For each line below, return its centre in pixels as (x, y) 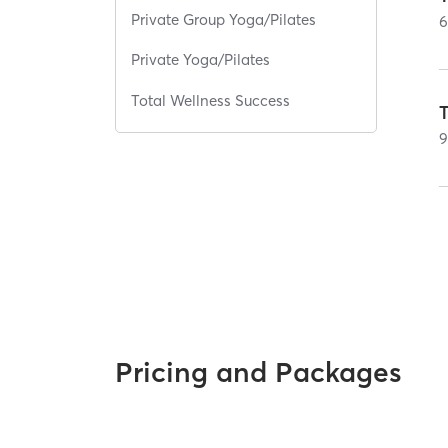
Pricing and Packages (259, 371)
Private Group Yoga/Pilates (224, 19)
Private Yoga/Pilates (201, 60)
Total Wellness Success (211, 100)
